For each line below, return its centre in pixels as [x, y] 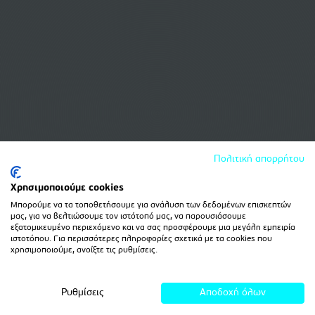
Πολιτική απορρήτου [259, 159]
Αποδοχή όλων [233, 293]
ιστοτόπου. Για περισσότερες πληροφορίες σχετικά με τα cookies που [141, 239]
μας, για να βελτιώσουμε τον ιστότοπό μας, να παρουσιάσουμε [128, 217]
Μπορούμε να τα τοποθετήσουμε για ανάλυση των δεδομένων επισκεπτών [151, 205]
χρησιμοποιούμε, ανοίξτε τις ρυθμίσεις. [84, 250]
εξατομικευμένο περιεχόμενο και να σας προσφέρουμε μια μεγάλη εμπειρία [153, 228]
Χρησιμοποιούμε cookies [67, 188]
